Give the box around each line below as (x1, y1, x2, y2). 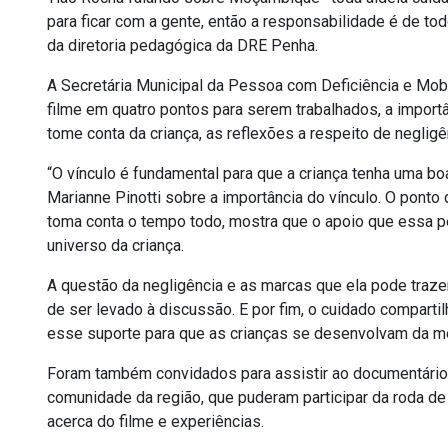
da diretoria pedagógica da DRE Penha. (47, 36, 318, 55)
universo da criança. (47, 236, 184, 255)
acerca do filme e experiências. (47, 412, 264, 431)
